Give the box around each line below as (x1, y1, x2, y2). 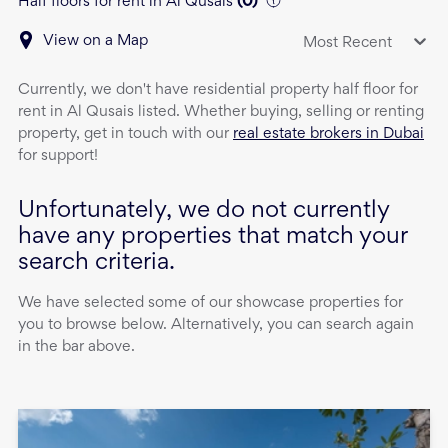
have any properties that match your (18, 227, 407, 249)
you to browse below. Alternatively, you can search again (18, 318, 414, 333)
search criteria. (18, 253, 175, 275)
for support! (18, 149, 98, 164)
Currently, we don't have (18, 83, 193, 98)
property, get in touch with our (18, 127, 233, 142)
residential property (193, 83, 329, 98)
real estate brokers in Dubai (233, 127, 424, 142)
